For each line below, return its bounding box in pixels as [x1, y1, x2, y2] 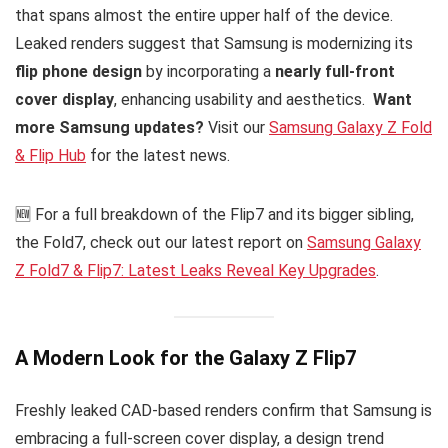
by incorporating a [142, 61, 275, 81]
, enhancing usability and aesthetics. [114, 89, 373, 109]
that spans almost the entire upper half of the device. [15, 5, 393, 25]
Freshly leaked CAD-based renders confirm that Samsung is [15, 401, 432, 421]
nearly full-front [275, 61, 395, 81]
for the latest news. [86, 145, 230, 165]
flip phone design [15, 61, 142, 81]
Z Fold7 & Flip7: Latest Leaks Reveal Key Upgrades [15, 260, 376, 280]
